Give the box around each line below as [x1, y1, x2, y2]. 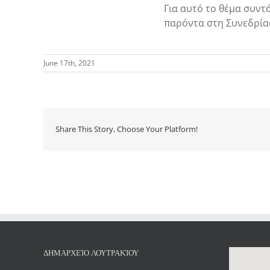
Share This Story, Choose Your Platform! [55, 124, 198, 134]
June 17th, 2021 [43, 58, 95, 68]
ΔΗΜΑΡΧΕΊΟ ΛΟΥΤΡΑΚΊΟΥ [43, 248, 139, 258]
